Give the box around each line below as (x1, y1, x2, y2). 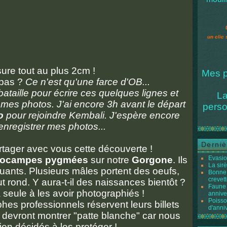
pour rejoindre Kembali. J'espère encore (3, 110, 180, 121)
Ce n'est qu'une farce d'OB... (25, 77, 150, 87)
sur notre (88, 155, 132, 165)
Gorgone (132, 155, 173, 165)
